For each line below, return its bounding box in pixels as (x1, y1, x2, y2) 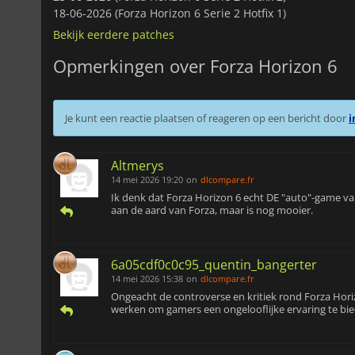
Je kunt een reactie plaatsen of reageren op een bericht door (65, 110, 349, 125)
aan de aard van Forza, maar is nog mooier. (111, 202, 313, 217)
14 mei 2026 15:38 (111, 272, 183, 284)
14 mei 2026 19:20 (111, 173, 183, 185)
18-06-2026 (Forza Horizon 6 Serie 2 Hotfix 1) (53, 5, 286, 21)
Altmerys (111, 156, 164, 174)
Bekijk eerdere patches (53, 26, 174, 42)
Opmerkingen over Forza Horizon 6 (53, 53, 338, 78)
